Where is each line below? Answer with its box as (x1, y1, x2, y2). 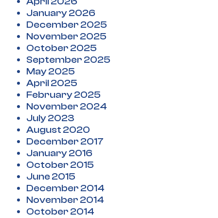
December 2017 (26, 136, 104, 147)
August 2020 (26, 124, 90, 136)
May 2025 (26, 66, 75, 77)
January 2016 (26, 147, 92, 159)
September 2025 (26, 54, 110, 66)
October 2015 (26, 159, 94, 171)
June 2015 (26, 171, 75, 182)
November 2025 (26, 31, 107, 42)
